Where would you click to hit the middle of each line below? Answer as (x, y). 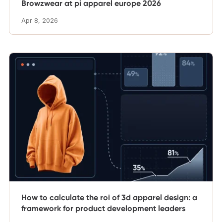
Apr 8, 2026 (40, 21)
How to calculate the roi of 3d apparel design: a (109, 197)
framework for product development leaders (103, 208)
